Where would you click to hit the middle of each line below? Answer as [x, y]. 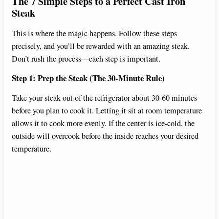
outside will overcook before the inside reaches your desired [105, 136]
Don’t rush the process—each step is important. [86, 59]
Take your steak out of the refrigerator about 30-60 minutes [104, 98]
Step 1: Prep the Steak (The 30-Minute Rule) [88, 78]
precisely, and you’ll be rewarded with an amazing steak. [101, 46]
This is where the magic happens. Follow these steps [94, 33]
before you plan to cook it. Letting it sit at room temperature [107, 110]
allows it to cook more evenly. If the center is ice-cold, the [103, 123]
